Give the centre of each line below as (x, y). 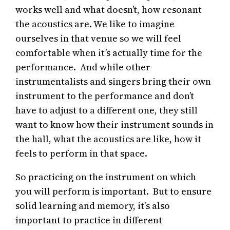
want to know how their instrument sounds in (115, 125)
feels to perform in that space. (82, 154)
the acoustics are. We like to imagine (95, 24)
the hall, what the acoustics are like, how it (109, 139)
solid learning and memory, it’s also (93, 206)
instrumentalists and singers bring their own (113, 82)
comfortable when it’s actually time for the (109, 53)
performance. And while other (83, 67)
